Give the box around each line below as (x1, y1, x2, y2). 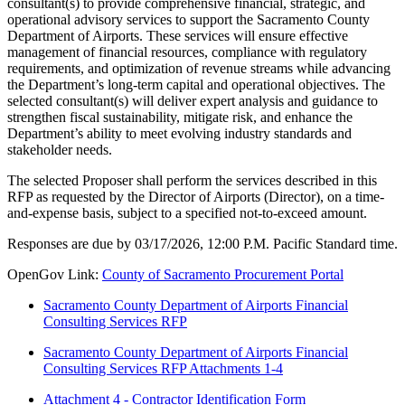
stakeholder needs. (7, 142, 112, 158)
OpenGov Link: (7, 267, 102, 283)
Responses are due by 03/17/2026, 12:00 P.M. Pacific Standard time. (7, 236, 398, 252)
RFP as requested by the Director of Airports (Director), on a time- (7, 189, 384, 205)
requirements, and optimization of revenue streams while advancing (7, 61, 391, 77)
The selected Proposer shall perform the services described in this (7, 173, 377, 189)
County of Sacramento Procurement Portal (102, 267, 344, 283)
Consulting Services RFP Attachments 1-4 (43, 361, 283, 377)
